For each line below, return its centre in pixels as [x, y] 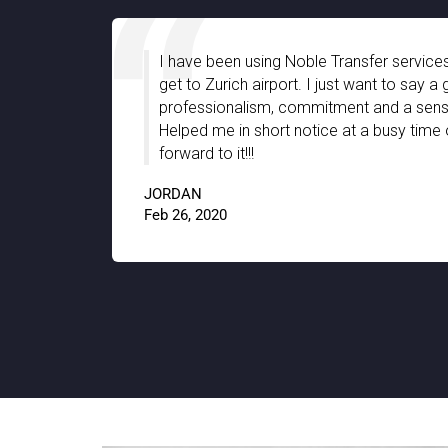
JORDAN [173, 194]
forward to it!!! [206, 153]
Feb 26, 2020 [185, 215]
